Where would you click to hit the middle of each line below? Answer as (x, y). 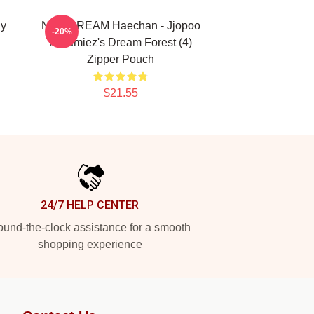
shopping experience (90, 244)
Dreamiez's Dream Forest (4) (121, 42)
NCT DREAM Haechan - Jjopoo (121, 26)
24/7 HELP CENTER (90, 205)
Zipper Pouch (121, 59)
